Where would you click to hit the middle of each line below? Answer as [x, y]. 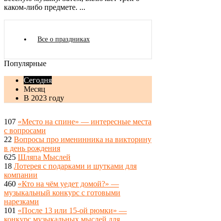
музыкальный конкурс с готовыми [62, 193]
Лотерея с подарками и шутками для [75, 166]
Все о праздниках [64, 39]
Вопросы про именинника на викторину [83, 139]
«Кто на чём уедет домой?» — [68, 184]
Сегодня [38, 80]
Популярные [25, 63]
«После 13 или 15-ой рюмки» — [72, 210]
